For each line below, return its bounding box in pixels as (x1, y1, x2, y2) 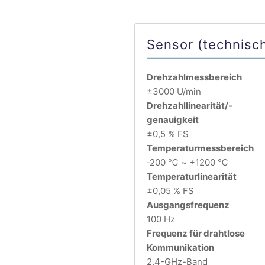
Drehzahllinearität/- (147, 99, 232, 111)
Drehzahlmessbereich (147, 71, 242, 83)
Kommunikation (147, 241, 214, 253)
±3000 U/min (147, 85, 201, 97)
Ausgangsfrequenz (147, 199, 230, 211)
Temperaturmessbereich (147, 142, 254, 154)
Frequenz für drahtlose (147, 227, 245, 239)
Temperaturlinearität (147, 170, 237, 182)
